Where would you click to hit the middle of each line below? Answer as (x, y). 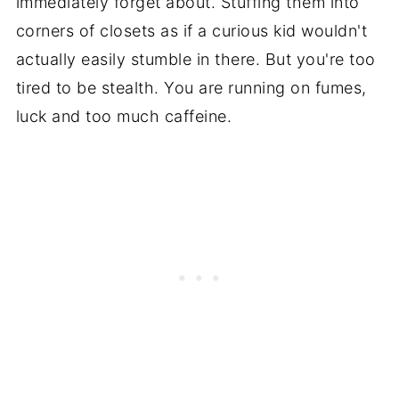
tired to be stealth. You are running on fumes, (191, 88)
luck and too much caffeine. (124, 117)
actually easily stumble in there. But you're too (195, 60)
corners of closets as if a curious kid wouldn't (191, 31)
